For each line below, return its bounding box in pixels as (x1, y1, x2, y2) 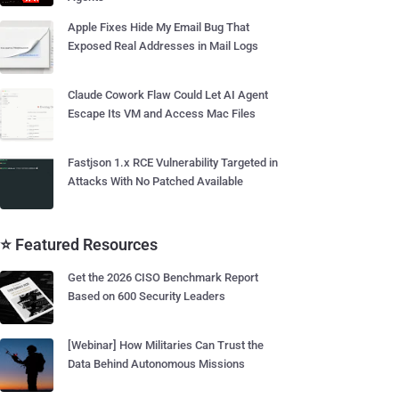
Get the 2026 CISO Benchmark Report (68, 271, 258, 284)
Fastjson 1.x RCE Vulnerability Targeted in (68, 156, 278, 169)
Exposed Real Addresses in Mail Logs (68, 39, 258, 53)
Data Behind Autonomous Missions (68, 357, 245, 370)
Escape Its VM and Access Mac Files (68, 107, 256, 120)
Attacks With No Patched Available (68, 175, 243, 188)
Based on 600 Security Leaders (68, 289, 225, 303)
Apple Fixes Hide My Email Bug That (68, 20, 249, 34)
